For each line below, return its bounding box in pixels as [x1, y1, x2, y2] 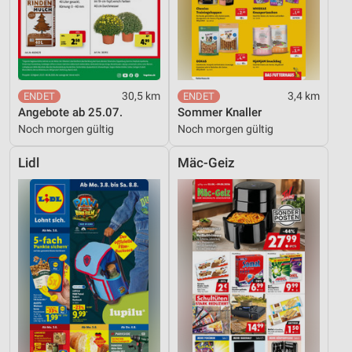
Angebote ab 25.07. [18, 105, 123, 120]
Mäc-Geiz [178, 156, 235, 171]
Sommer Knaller [178, 105, 262, 120]
